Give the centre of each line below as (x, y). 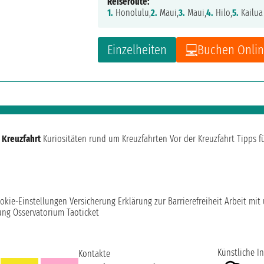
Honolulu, (132, 13)
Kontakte (94, 254)
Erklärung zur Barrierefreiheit (170, 202)
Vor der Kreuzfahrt (202, 139)
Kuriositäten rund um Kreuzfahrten (105, 139)
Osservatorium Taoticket (56, 213)
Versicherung (93, 202)
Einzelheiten (137, 50)
